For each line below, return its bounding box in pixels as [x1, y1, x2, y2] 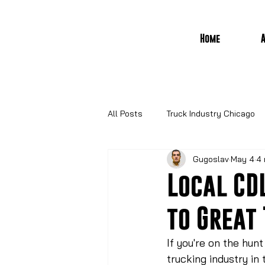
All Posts [108, 108, 143, 119]
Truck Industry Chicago [166, 108, 255, 119]
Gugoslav [193, 153, 229, 164]
